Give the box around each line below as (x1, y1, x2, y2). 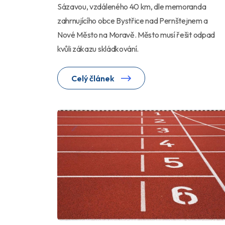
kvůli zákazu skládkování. (57, 44, 139, 54)
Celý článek (71, 73, 116, 84)
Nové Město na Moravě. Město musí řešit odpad (57, 30, 215, 40)
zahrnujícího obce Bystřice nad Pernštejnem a (57, 16, 208, 26)
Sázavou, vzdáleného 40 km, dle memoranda (57, 2, 206, 12)
